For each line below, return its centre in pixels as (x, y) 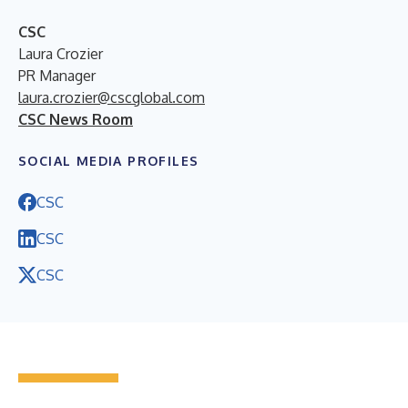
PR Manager (57, 75)
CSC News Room (76, 119)
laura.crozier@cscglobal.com (112, 97)
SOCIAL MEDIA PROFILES (109, 160)
